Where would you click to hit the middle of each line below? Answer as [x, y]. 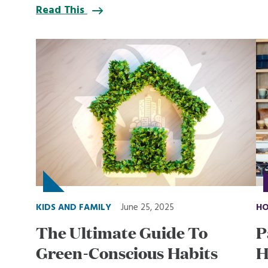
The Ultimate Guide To [122, 232]
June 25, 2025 [147, 207]
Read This [62, 11]
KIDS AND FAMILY [74, 207]
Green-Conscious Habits [127, 252]
